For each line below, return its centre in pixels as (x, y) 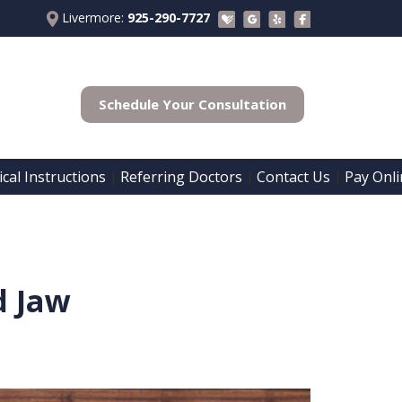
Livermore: (93, 17)
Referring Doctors (181, 177)
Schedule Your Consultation (193, 104)
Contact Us (293, 177)
